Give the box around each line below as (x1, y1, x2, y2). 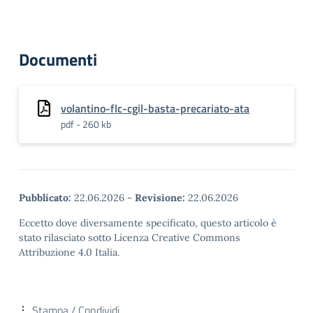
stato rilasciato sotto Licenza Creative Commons (19, 231, 240, 244)
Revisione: (135, 191, 185, 204)
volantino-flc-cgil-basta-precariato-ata (61, 100, 249, 117)
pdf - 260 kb (61, 117, 111, 131)
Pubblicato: (19, 191, 71, 204)
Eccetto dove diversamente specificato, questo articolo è (19, 217, 277, 229)
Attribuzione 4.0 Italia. (19, 246, 119, 259)
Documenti (19, 47, 97, 72)
